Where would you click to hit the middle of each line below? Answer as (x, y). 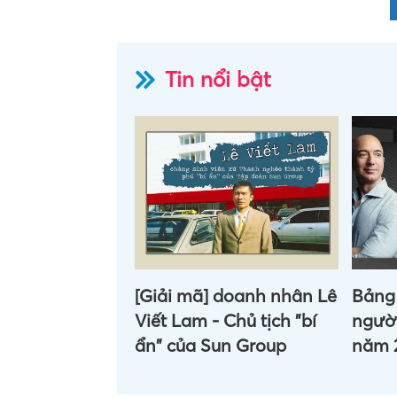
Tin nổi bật (218, 80)
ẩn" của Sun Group (210, 346)
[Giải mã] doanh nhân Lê (236, 296)
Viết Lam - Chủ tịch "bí (226, 321)
